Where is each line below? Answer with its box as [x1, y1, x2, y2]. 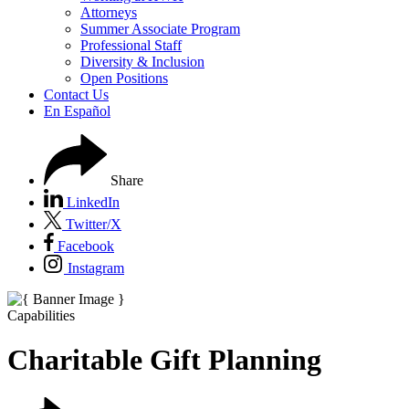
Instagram [68, 260, 124, 276]
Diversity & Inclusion [80, 54, 204, 69]
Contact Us [44, 87, 109, 102]
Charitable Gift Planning [7, 343, 321, 377]
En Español [44, 103, 110, 119]
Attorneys [80, 5, 137, 20]
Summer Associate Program [80, 21, 240, 37]
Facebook [58, 238, 114, 254]
